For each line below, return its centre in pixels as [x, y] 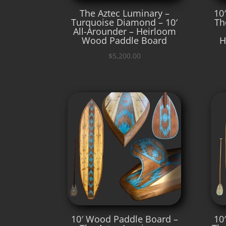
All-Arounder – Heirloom [124, 31]
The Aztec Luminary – [124, 13]
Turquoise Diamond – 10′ [125, 22]
